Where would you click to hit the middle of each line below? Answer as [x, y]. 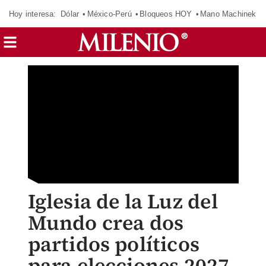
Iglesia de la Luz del [123, 201]
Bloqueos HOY [166, 14]
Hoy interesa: [33, 14]
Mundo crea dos [106, 223]
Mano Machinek [228, 14]
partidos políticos [114, 244]
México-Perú [109, 14]
